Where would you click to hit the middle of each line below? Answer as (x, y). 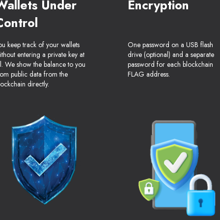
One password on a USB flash (170, 45)
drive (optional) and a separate (171, 55)
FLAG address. (149, 74)
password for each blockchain (170, 65)
